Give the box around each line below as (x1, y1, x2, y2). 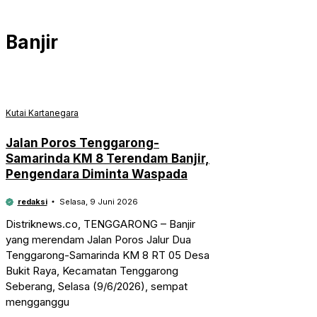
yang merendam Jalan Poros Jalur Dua (6, 232, 191, 246)
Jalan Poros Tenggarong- (6, 135, 159, 150)
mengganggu (6, 294, 69, 309)
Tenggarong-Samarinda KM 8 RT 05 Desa (6, 248, 209, 262)
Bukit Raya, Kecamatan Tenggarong (6, 263, 178, 277)
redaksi (17, 196, 47, 207)
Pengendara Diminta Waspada (6, 166, 188, 181)
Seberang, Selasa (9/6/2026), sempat (6, 279, 188, 293)
